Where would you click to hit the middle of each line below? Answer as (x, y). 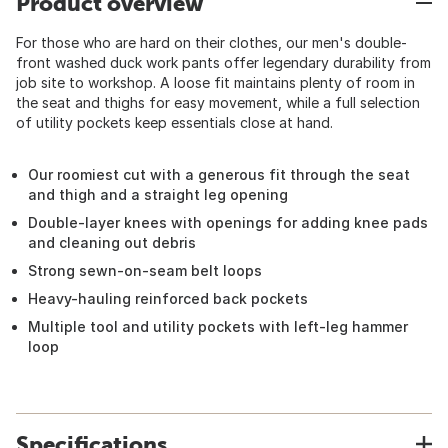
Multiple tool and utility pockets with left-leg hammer (218, 326)
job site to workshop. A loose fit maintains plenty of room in (215, 82)
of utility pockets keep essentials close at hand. (174, 122)
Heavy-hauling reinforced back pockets (168, 298)
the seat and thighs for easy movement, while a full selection (218, 102)
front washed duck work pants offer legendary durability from (223, 62)
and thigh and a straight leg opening (158, 194)
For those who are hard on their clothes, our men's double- (211, 42)
